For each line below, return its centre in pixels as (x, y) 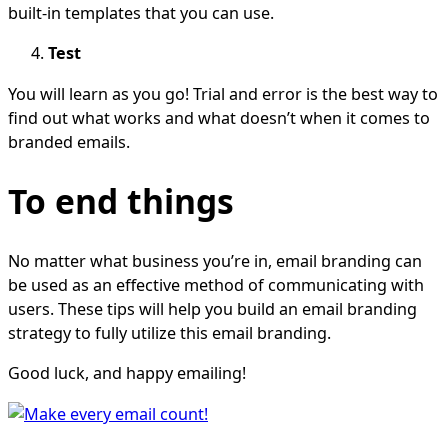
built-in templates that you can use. (141, 13)
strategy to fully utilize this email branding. (169, 333)
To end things (121, 201)
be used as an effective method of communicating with (216, 285)
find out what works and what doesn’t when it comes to (219, 117)
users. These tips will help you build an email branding (212, 309)
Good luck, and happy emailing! (127, 373)
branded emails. (69, 141)
